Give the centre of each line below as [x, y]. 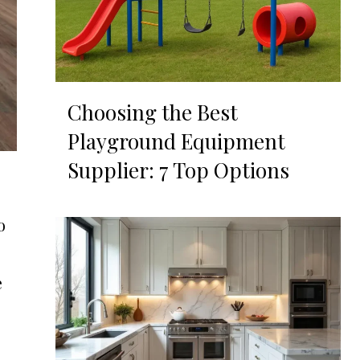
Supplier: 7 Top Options [178, 170]
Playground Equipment [176, 141]
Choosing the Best [152, 112]
